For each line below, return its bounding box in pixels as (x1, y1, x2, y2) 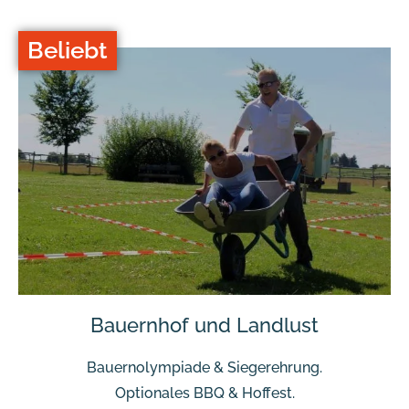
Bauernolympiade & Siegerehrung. (87, 359, 322, 377)
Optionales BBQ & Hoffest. (114, 384, 295, 403)
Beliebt (27, 37, 108, 65)
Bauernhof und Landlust (90, 313, 319, 338)
